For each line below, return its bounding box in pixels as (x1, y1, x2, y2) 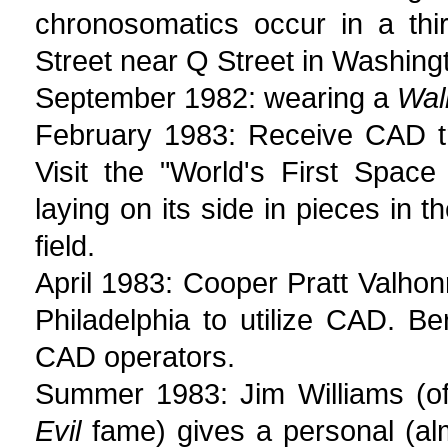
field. (35, 229, 95, 262)
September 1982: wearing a (35, 81, 397, 114)
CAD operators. (35, 340, 235, 373)
